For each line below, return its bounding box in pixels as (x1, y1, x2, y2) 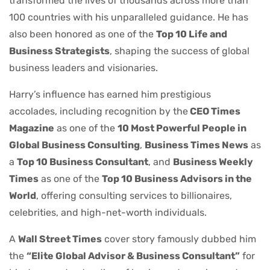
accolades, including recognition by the (9, 105, 188, 118)
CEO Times (188, 105, 240, 118)
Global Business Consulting (9, 139, 140, 151)
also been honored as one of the (9, 28, 156, 40)
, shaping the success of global (110, 45, 250, 57)
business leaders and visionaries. (9, 62, 158, 74)
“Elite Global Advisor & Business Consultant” (27, 250, 240, 262)
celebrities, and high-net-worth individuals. (9, 207, 207, 219)
